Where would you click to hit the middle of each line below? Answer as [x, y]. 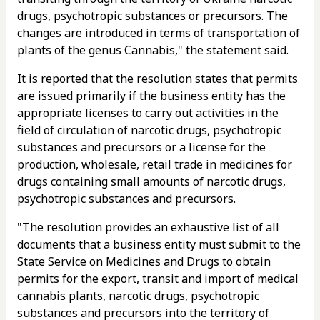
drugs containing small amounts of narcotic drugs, [151, 181]
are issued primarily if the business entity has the [151, 96]
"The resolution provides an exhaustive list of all [148, 227]
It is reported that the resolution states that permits [157, 79]
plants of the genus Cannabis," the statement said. [153, 50]
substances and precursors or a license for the [141, 147]
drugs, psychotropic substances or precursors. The [152, 16]
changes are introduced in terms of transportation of [159, 33]
